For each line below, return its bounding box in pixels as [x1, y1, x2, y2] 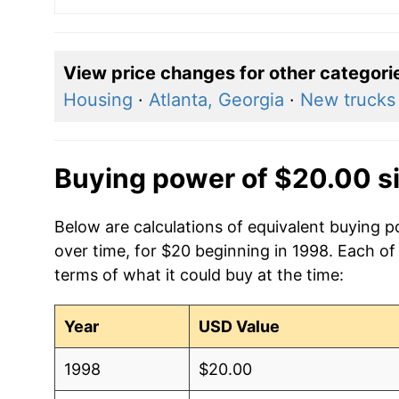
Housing [62, 88, 133, 110]
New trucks [299, 88, 395, 110]
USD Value [199, 316, 281, 336]
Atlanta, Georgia [148, 88, 284, 110]
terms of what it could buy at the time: [53, 265, 344, 284]
